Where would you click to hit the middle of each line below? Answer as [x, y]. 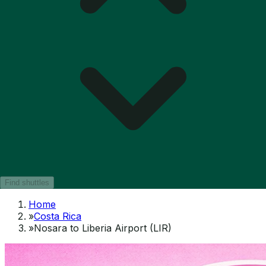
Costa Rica [58, 216]
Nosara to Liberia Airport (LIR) [103, 228]
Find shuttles [27, 182]
